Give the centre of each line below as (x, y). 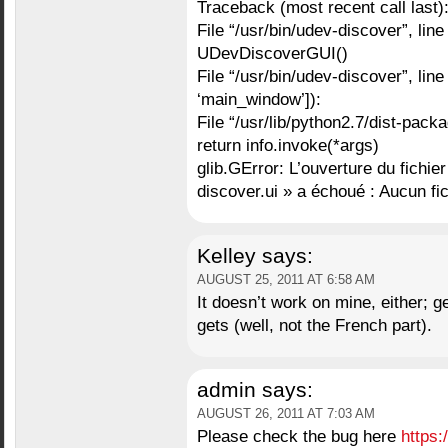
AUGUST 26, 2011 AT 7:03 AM (285, 413)
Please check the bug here (298, 436)
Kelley (226, 256)
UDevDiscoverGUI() (272, 53)
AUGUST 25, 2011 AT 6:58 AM (285, 279)
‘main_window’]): (258, 99)
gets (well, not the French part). (314, 325)
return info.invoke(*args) (287, 145)
